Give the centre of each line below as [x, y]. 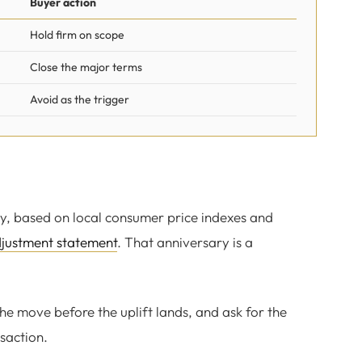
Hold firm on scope [77, 35]
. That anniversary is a [185, 242]
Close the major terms [86, 67]
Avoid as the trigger [80, 99]
